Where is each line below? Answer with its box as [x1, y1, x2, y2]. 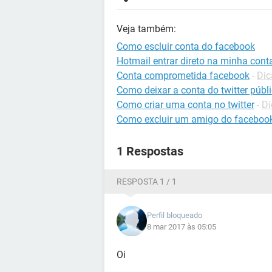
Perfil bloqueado [147, 211, 202, 220]
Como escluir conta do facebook [117, 41, 255, 52]
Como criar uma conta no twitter [117, 99, 254, 110]
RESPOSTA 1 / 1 [117, 177, 177, 186]
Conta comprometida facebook [117, 70, 250, 81]
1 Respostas [117, 144, 183, 158]
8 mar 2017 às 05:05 [147, 222, 216, 231]
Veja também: [117, 23, 176, 35]
